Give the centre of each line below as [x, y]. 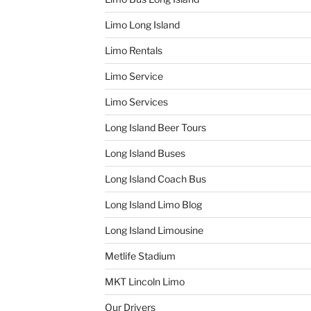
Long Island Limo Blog [153, 204]
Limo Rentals [133, 50]
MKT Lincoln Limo [144, 281]
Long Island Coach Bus [155, 178]
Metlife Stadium [140, 255]
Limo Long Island [142, 24]
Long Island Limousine [154, 230]
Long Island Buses [145, 153]
